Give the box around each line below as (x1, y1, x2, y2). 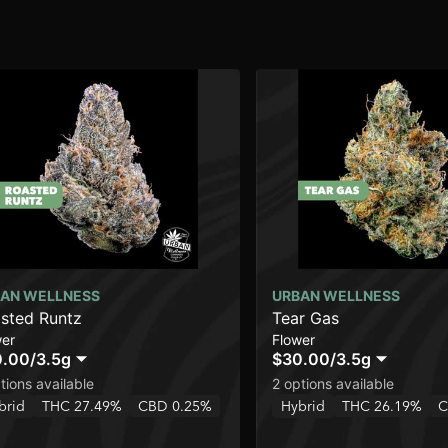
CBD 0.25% (138, 397, 212, 416)
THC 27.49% (42, 397, 122, 416)
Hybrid (281, 397, 325, 416)
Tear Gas (272, 308, 339, 329)
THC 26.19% (342, 397, 422, 416)
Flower (272, 331, 315, 349)
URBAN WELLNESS (272, 287, 400, 305)
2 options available (272, 375, 394, 393)
